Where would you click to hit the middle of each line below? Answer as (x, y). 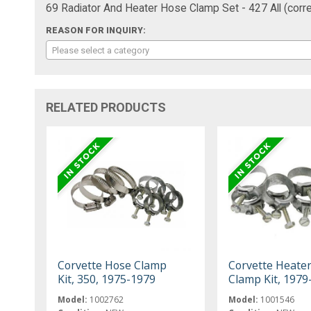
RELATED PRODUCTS (106, 107)
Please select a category (101, 50)
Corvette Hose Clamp (112, 265)
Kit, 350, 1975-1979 (107, 279)
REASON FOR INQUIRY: (96, 30)
